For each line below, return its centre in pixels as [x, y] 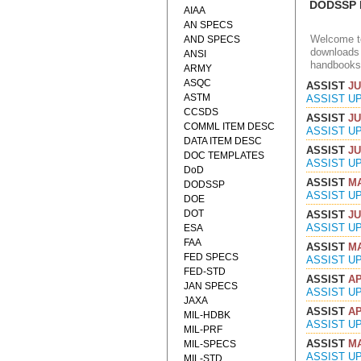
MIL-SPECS [210, 344]
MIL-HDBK [207, 315]
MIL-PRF [203, 330]
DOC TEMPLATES [224, 156]
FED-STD [205, 272]
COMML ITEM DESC [229, 127]
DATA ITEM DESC [223, 141]
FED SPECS [211, 257]
